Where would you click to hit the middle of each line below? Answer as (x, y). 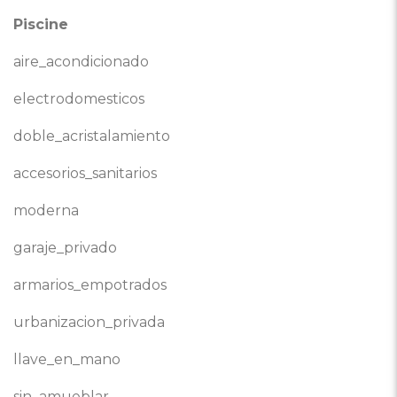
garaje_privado (65, 248)
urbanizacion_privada (89, 322)
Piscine (41, 24)
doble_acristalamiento (92, 136)
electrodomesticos (79, 99)
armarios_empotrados (90, 285)
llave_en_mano (67, 359)
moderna (46, 210)
